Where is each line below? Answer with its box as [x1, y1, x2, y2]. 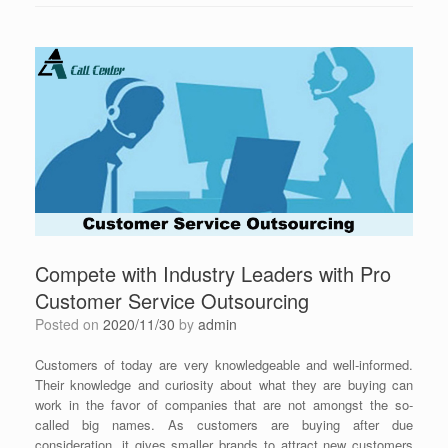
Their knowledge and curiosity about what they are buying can [35, 374, 413, 394]
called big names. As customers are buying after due [35, 414, 413, 434]
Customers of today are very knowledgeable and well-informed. [35, 354, 413, 374]
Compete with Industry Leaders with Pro [35, 258, 391, 288]
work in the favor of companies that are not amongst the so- [35, 394, 413, 414]
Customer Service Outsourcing [35, 285, 309, 315]
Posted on [44, 313, 103, 334]
